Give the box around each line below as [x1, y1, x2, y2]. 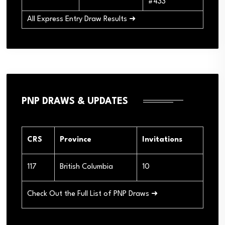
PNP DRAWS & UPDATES [22, 96, 128, 106]
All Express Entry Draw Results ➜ [27, 15, 136, 23]
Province [60, 136, 91, 144]
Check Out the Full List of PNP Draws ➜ [27, 190, 158, 198]
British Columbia [60, 163, 113, 171]
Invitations [142, 136, 182, 144]
